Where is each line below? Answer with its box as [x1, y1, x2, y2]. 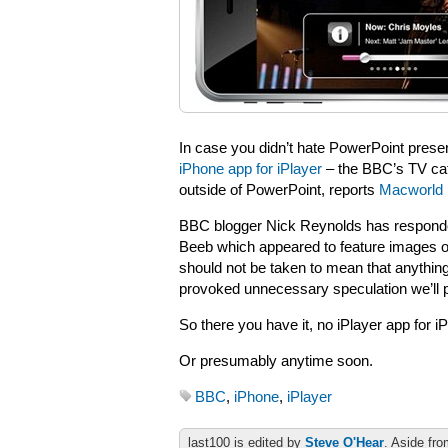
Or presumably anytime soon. [179, 353, 373, 369]
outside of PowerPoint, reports [179, 182, 379, 198]
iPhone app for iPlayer [179, 161, 322, 177]
